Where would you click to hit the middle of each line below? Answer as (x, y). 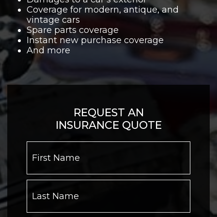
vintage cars (53, 20)
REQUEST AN (108, 112)
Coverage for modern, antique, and (103, 9)
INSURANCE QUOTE (108, 125)
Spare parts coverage (73, 30)
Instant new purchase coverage (95, 40)
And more (48, 50)
